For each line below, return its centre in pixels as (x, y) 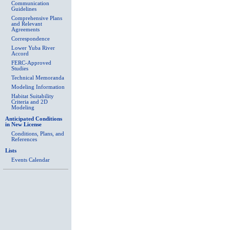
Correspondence (31, 39)
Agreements (25, 30)
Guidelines (24, 9)
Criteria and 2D (30, 102)
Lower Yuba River (33, 48)
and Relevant (27, 24)
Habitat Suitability (33, 96)
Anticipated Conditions (34, 119)
